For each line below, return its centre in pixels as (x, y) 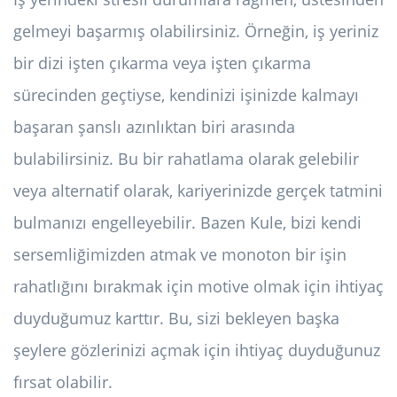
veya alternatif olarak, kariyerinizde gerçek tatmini (198, 191)
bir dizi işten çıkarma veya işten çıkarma (162, 63)
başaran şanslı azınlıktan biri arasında (154, 127)
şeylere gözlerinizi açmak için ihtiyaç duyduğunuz (197, 350)
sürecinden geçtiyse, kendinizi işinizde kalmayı (186, 95)
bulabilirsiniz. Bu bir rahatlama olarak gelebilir (186, 159)
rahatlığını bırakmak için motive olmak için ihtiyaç (198, 287)
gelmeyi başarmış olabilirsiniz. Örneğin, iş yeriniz (196, 31)
